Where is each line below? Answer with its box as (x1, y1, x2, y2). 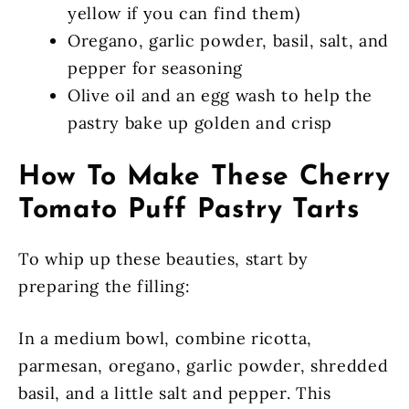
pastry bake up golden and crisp (68, 111, 333, 133)
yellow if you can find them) (68, 2, 300, 24)
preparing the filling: (18, 275, 191, 297)
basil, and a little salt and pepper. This (18, 382, 331, 404)
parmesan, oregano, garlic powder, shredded (18, 354, 389, 376)
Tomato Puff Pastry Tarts (18, 195, 360, 225)
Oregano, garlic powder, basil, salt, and (68, 29, 389, 51)
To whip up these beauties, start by (18, 247, 309, 269)
